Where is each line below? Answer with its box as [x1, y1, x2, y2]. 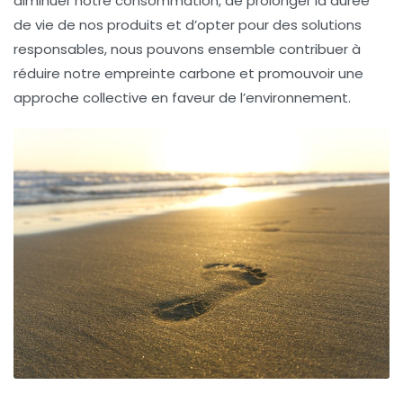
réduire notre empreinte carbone [13, 64, 236, 84]
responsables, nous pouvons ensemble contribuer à [13, 40, 361, 59]
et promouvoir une [236, 64, 363, 84]
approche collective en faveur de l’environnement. [13, 88, 351, 108]
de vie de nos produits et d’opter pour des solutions [13, 15, 362, 35]
